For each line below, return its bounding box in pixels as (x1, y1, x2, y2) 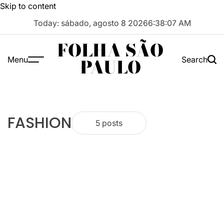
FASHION (7, 112, 71, 134)
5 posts (95, 118, 122, 128)
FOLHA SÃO (57, 37, 163, 63)
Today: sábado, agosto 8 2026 (33, 18, 147, 28)
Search (181, 54, 207, 64)
